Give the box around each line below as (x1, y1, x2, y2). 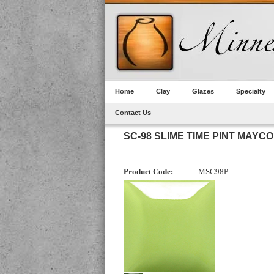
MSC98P (198, 167, 228, 177)
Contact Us (115, 109, 151, 116)
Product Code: (124, 167, 173, 177)
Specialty (236, 87, 265, 95)
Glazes (192, 87, 214, 95)
